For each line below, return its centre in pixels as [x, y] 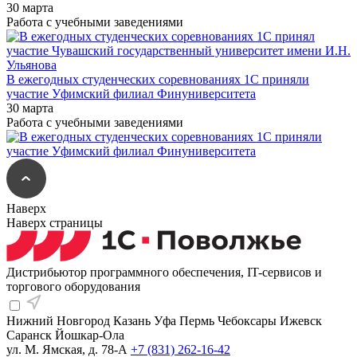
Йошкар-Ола [90, 335]
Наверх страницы [56, 223]
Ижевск [301, 321]
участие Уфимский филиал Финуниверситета [131, 94]
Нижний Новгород [58, 321]
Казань [132, 321]
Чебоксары [247, 321]
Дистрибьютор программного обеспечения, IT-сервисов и [164, 273]
